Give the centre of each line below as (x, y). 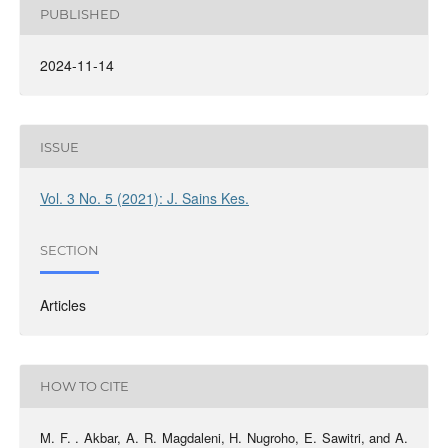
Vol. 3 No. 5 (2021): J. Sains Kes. (144, 198)
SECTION (69, 249)
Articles (62, 304)
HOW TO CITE (84, 386)
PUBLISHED (79, 13)
